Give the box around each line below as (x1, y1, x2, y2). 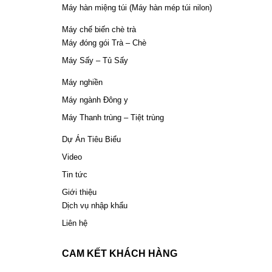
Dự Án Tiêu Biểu (62, 135, 121, 144)
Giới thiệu (62, 188, 97, 197)
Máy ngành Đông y (62, 95, 128, 104)
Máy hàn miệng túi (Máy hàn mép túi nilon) (62, 3, 212, 12)
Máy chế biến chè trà (62, 25, 136, 34)
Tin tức (62, 170, 87, 179)
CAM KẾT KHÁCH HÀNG (62, 248, 177, 259)
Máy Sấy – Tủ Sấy (62, 56, 128, 65)
